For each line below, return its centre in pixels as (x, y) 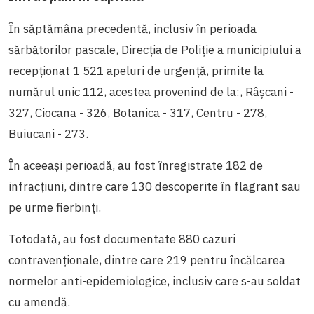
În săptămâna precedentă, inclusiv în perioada (132, 28)
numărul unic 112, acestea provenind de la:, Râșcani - (151, 91)
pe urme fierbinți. (55, 207)
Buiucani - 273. (48, 134)
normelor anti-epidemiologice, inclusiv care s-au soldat (155, 281)
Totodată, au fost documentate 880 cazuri (122, 239)
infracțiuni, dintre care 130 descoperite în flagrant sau (155, 186)
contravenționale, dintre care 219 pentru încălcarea (147, 260)
